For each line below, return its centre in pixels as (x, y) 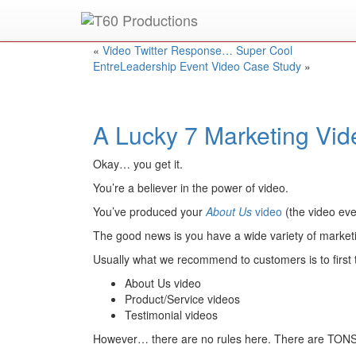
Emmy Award (152, 26)
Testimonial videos (171, 315)
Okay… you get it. (138, 164)
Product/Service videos (182, 299)
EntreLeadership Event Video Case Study (197, 66)
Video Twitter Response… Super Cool (197, 50)
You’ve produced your (149, 212)
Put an (99, 26)
